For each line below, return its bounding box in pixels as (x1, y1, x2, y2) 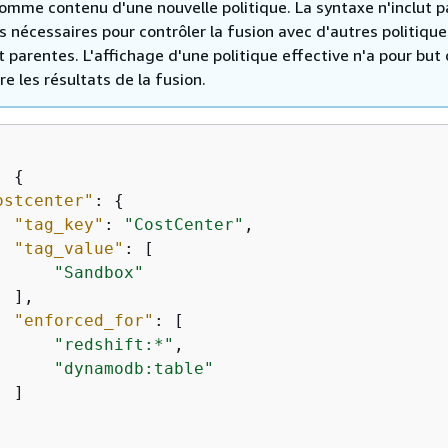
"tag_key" (14, 214, 104, 234)
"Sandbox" (54, 262, 144, 282)
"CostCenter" (124, 214, 244, 234)
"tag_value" (14, 238, 124, 258)
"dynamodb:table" (54, 358, 214, 378)
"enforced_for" (14, 310, 154, 330)
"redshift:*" (54, 334, 174, 354)
